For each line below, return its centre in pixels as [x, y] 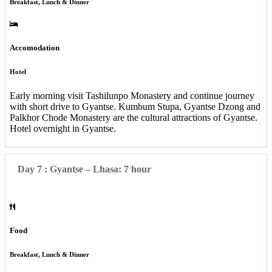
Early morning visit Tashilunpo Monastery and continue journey [132, 95]
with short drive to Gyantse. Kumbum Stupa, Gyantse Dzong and [135, 106]
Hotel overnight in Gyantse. [63, 128]
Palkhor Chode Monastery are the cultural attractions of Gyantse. [134, 117]
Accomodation [35, 47]
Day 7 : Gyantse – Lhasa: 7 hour [84, 169]
